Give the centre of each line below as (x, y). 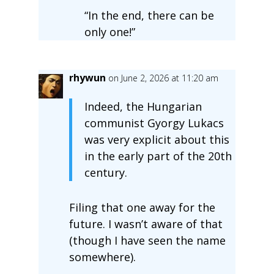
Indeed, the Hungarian (143, 106)
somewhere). (102, 257)
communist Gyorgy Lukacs (154, 123)
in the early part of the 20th (158, 156)
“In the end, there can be (149, 15)
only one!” (109, 31)
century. (106, 172)
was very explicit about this (157, 139)
